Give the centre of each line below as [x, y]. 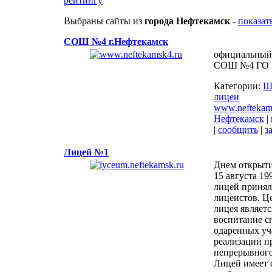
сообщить [238, 129]
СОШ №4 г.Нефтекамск [116, 41]
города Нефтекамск [187, 21]
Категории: [238, 86]
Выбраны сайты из [104, 21]
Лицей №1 [86, 152]
